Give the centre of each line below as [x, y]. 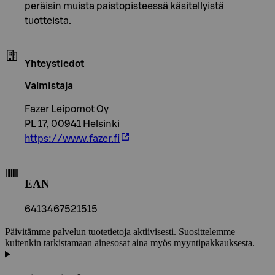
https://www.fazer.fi [72, 138]
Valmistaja [49, 86]
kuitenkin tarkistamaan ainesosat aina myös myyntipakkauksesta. [130, 243]
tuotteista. [48, 21]
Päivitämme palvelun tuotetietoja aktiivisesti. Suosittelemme [120, 232]
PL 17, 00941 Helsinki [72, 124]
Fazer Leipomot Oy [67, 109]
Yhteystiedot [54, 64]
